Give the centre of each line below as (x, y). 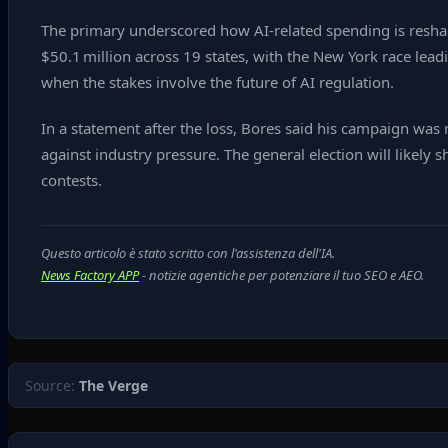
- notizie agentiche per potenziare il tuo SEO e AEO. (281, 275)
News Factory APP (90, 275)
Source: (52, 385)
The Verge (113, 385)
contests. (71, 180)
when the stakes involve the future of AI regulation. (217, 82)
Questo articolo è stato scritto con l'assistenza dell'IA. (188, 253)
